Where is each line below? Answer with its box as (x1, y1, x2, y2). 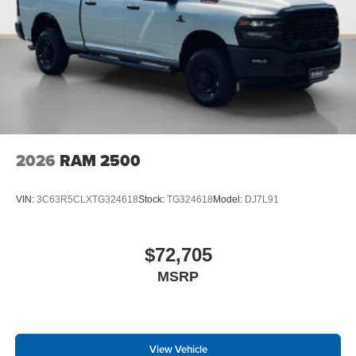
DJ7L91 (245, 194, 279, 206)
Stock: (138, 194, 167, 206)
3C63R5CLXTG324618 (37, 194, 138, 206)
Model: (213, 194, 245, 206)
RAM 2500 (60, 148, 141, 172)
